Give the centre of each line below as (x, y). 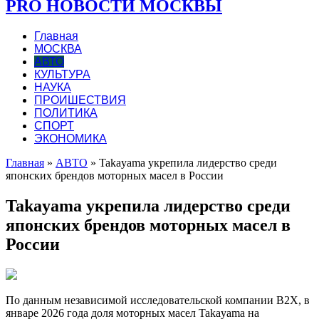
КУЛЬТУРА (62, 74)
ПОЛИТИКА (66, 113)
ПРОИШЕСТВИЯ (80, 100)
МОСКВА (58, 48)
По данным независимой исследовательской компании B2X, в (158, 300)
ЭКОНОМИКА (70, 138)
